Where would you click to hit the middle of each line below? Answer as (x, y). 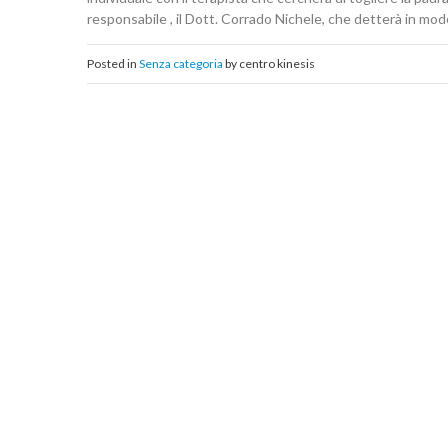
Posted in (113, 63)
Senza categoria (181, 63)
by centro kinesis (269, 63)
